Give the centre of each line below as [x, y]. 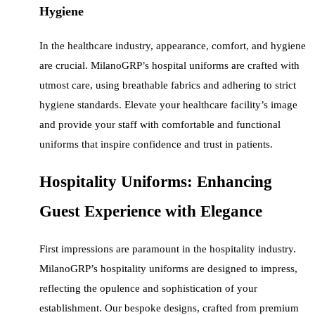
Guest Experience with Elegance [151, 211]
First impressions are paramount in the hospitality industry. [168, 249]
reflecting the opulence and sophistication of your [148, 289]
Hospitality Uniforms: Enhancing [156, 181]
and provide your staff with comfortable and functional [160, 124]
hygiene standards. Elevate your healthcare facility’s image [168, 104]
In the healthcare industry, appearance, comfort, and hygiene [173, 45]
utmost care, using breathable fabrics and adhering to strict [168, 85]
